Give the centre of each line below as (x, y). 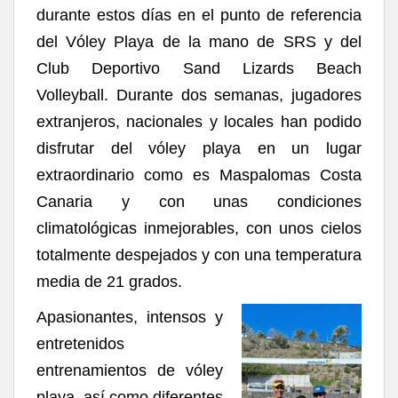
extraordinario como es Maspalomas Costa (199, 175)
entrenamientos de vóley (130, 370)
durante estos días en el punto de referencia (199, 15)
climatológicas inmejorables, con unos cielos (199, 228)
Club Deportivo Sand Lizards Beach (199, 68)
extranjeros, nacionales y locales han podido (199, 121)
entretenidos (80, 343)
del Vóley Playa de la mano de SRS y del (199, 41)
